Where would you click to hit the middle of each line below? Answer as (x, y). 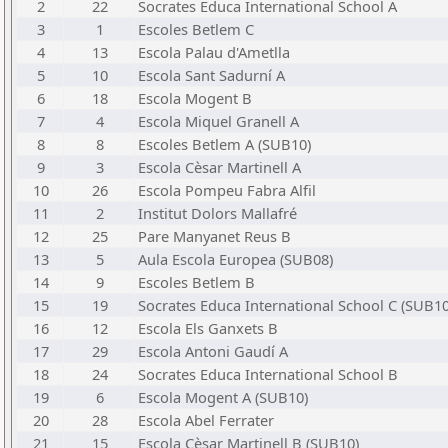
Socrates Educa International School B (268, 374)
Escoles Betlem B (196, 282)
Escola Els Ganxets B (208, 328)
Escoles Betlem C (196, 29)
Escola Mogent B (195, 98)
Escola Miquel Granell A (218, 121)
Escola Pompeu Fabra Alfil (227, 190)
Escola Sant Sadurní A (211, 75)
